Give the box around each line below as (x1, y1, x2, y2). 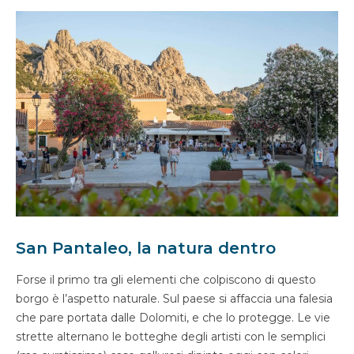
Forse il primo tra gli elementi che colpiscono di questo (16, 273, 316, 288)
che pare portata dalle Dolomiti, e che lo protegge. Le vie (16, 311, 330, 326)
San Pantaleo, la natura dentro (16, 239, 276, 258)
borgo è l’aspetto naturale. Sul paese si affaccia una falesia (16, 292, 333, 307)
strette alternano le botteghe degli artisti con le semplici (16, 330, 326, 345)
